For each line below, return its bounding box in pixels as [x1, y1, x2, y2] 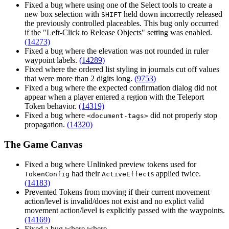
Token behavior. [25, 102, 79, 111]
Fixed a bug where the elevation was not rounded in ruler [25, 47, 209, 56]
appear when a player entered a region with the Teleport [25, 93, 204, 102]
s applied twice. [151, 169, 201, 178]
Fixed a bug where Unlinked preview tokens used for [25, 159, 196, 169]
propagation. [25, 120, 67, 129]
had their [70, 169, 102, 178]
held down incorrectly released [122, 10, 222, 19]
